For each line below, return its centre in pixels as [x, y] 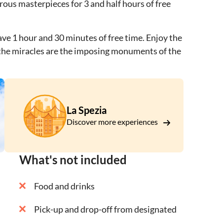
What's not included [73, 160]
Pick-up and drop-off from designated [105, 209]
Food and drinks [64, 186]
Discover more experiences [113, 122]
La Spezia [87, 110]
